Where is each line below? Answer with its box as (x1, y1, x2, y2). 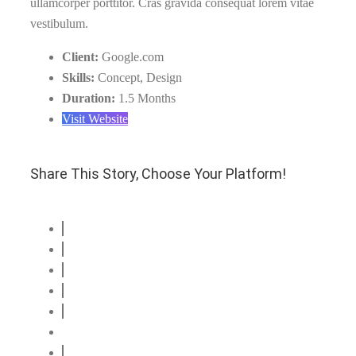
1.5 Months (118, 91, 176, 105)
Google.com (102, 50, 164, 64)
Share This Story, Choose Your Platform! (30, 164, 286, 182)
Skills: (62, 71, 98, 84)
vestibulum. (30, 17, 88, 30)
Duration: (62, 91, 118, 105)
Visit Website (62, 112, 128, 126)
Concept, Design (98, 71, 182, 84)
